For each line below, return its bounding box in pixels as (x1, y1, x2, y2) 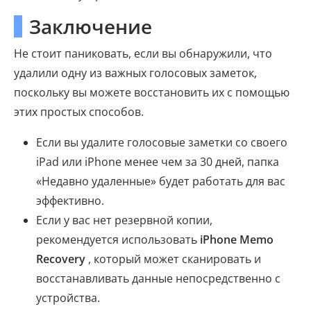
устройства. (36, 290, 100, 306)
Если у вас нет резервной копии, (36, 212, 212, 228)
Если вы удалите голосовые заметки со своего (36, 135, 287, 151)
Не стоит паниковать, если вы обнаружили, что (14, 46, 272, 62)
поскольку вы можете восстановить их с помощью (14, 85, 289, 101)
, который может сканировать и (85, 251, 261, 267)
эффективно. (36, 193, 104, 209)
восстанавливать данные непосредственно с (36, 271, 280, 287)
